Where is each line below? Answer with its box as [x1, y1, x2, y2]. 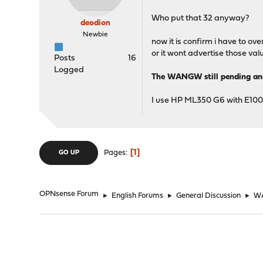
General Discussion [176, 192, 241, 200]
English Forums [112, 192, 164, 200]
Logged [54, 66, 85, 75]
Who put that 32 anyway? [151, 14, 250, 23]
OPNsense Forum [39, 190, 99, 198]
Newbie [82, 31, 108, 38]
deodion [80, 19, 110, 28]
